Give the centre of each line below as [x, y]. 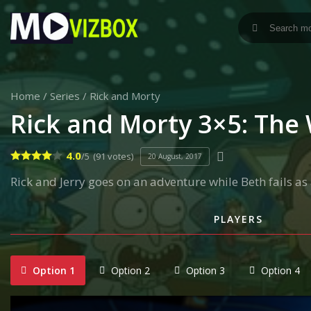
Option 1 [52, 270]
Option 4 [279, 270]
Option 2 [129, 270]
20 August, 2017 [175, 156]
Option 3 [204, 270]
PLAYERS [238, 219]
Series [65, 96]
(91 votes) [113, 156]
